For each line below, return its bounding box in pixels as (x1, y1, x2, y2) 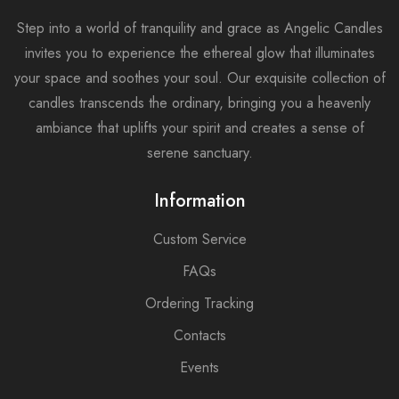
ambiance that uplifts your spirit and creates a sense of (35, 117, 364, 138)
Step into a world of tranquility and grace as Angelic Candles (16, 17, 383, 38)
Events (180, 356, 219, 378)
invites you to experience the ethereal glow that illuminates (24, 42, 375, 63)
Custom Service (152, 228, 247, 249)
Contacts (173, 324, 226, 346)
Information (153, 187, 246, 214)
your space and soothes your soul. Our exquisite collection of (13, 67, 386, 88)
